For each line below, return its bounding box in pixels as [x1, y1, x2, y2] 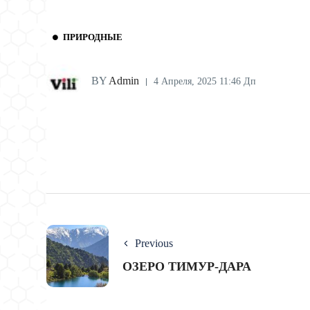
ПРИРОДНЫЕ [63, 32, 122, 43]
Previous [135, 237, 173, 250]
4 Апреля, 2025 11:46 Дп [154, 76, 256, 87]
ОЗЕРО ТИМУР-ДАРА [122, 259, 251, 274]
